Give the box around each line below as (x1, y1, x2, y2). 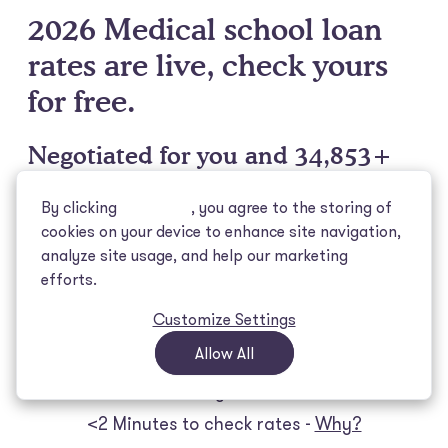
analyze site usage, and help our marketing (41, 245, 348, 265)
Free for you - (149, 378, 267, 401)
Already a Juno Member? (28, 306, 209, 326)
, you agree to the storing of (180, 197, 381, 217)
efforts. (41, 269, 97, 289)
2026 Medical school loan (28, 11, 382, 48)
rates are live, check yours (28, 47, 388, 84)
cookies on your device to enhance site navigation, (41, 221, 401, 241)
